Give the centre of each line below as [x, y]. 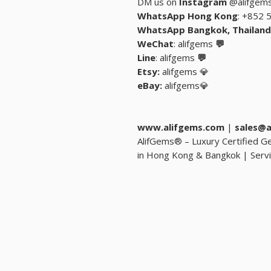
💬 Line [201, 58]
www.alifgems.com [181, 127]
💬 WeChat [219, 44]
